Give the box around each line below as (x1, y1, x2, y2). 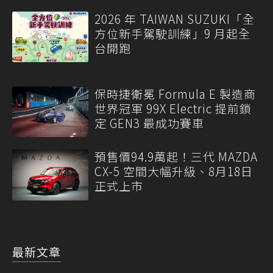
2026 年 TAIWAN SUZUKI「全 (94, 10, 255, 27)
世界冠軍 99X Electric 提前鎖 (94, 100, 252, 117)
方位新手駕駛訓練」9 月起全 (94, 24, 250, 41)
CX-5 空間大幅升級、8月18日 (94, 163, 253, 180)
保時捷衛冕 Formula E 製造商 (94, 85, 256, 102)
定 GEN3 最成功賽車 (94, 115, 204, 132)
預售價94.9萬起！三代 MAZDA (94, 148, 258, 165)
